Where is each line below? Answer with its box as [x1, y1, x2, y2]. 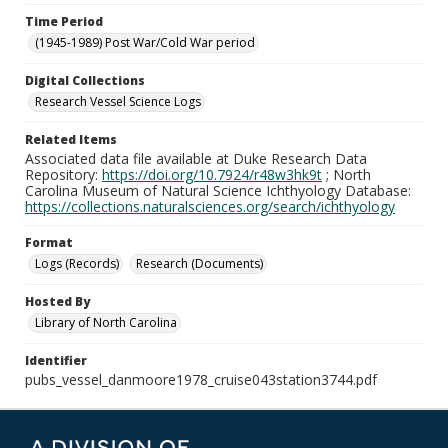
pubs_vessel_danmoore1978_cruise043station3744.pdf [25, 370, 377, 389]
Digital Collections [25, 72, 145, 89]
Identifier [25, 352, 87, 369]
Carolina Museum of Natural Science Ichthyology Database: [25, 181, 411, 200]
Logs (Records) [35, 255, 119, 272]
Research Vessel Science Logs [35, 93, 201, 110]
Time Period [25, 13, 103, 30]
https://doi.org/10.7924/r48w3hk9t [102, 165, 322, 184]
